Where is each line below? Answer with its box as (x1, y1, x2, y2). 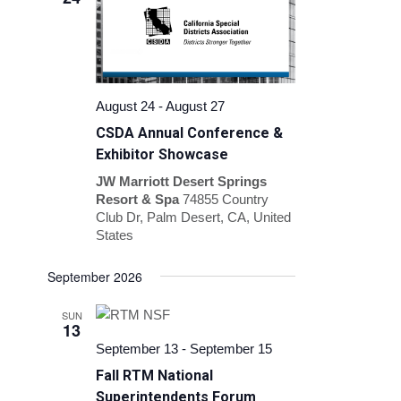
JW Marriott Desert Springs (96, 173, 268, 189)
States (96, 226, 134, 243)
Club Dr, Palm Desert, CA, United (96, 209, 292, 225)
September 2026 (47, 267, 143, 286)
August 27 (166, 98, 226, 114)
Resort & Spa (96, 191, 183, 207)
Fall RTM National (96, 366, 214, 384)
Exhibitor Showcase (96, 145, 229, 163)
